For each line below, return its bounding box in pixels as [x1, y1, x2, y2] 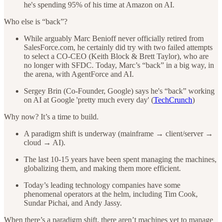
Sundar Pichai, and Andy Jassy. [24, 198, 122, 207]
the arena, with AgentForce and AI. [24, 69, 134, 78]
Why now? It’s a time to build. [4, 112, 99, 121]
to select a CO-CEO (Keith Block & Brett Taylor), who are [24, 52, 209, 60]
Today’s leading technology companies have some [24, 180, 180, 189]
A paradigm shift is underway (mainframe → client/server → [24, 129, 213, 138]
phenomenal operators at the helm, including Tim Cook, [24, 189, 198, 198]
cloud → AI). [24, 138, 65, 147]
